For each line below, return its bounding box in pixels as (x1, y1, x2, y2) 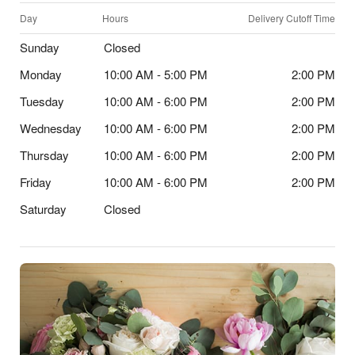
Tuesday (20, 93, 64, 110)
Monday (20, 66, 62, 83)
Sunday (20, 39, 59, 56)
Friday (20, 174, 52, 191)
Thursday (20, 147, 69, 164)
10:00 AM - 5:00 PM (104, 66, 208, 83)
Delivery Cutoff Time (248, 11, 335, 25)
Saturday (20, 200, 67, 218)
